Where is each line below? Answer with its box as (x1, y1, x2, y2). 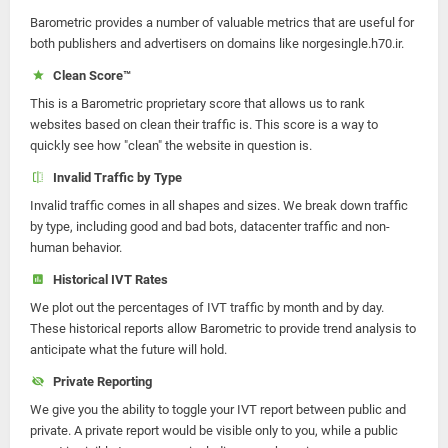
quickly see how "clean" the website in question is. (30, 138, 312, 153)
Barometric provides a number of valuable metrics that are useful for (30, 15, 414, 30)
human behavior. (30, 240, 122, 255)
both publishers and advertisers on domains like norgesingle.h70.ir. (30, 36, 404, 51)
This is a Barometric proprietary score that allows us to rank (30, 96, 365, 111)
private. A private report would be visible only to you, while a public (30, 423, 398, 438)
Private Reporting (46, 374, 152, 389)
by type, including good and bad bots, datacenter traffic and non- (30, 219, 390, 234)
